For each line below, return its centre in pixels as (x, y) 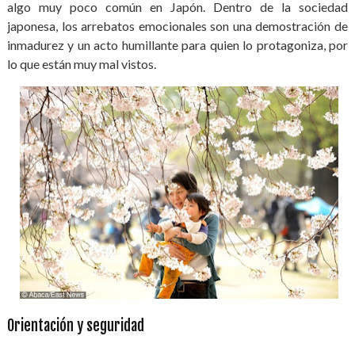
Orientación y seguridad (75, 326)
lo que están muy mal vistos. (90, 64)
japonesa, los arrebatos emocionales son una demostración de (177, 26)
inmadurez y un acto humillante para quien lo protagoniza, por (177, 45)
